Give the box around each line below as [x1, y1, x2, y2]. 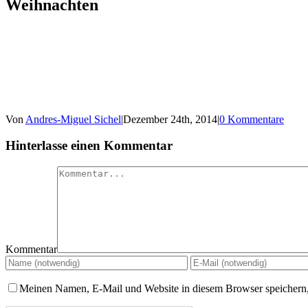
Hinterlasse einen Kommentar [5, 138, 173, 153]
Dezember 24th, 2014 [123, 113, 217, 125]
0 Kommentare [219, 113, 284, 125]
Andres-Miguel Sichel [25, 113, 121, 125]
